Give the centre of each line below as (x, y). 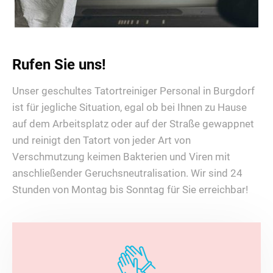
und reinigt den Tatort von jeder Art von (101, 140)
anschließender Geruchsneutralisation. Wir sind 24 (127, 173)
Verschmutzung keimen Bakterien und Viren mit (121, 157)
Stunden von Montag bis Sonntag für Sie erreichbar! (130, 190)
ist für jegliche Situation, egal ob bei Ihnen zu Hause (129, 108)
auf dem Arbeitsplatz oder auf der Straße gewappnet (133, 124)
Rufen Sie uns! (59, 65)
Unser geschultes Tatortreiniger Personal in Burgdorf (133, 91)
